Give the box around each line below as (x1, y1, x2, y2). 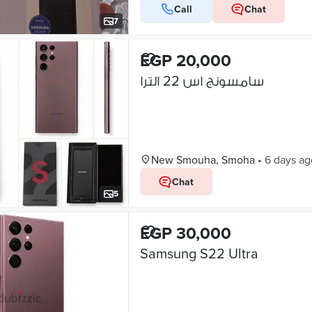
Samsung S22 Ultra (139, 243, 258, 263)
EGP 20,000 (139, 48, 231, 72)
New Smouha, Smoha (150, 152, 255, 167)
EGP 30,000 (139, 221, 231, 245)
